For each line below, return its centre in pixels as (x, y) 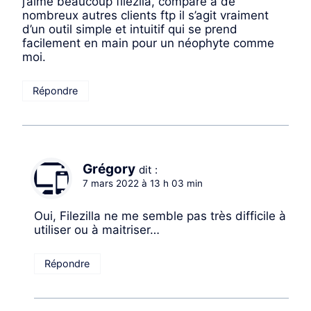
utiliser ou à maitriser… (97, 230)
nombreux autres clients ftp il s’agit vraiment (145, 16)
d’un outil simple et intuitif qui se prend (130, 30)
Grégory (109, 169)
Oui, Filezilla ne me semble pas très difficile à (160, 216)
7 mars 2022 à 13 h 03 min (143, 184)
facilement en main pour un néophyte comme (148, 43)
